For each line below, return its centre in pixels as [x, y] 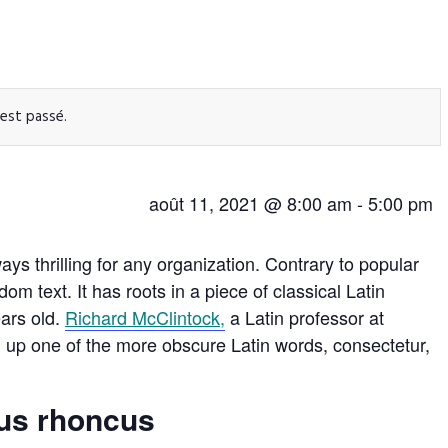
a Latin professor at [304, 317]
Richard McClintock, [145, 317]
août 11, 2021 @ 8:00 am [251, 203]
